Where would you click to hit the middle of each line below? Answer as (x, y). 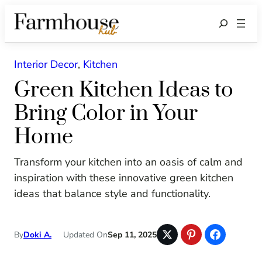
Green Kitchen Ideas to (124, 90)
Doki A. (37, 235)
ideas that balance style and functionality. (112, 194)
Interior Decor (46, 65)
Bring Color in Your (106, 114)
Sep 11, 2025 (132, 235)
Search (228, 23)
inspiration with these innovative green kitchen (124, 178)
